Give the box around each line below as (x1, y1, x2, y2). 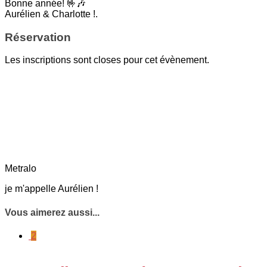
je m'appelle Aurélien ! (5, 184, 98, 194)
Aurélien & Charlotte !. (5, 8, 98, 19)
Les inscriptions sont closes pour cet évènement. (5, 55, 209, 66)
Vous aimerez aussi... (5, 207, 100, 218)
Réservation (5, 30, 71, 44)
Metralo (5, 163, 36, 174)
